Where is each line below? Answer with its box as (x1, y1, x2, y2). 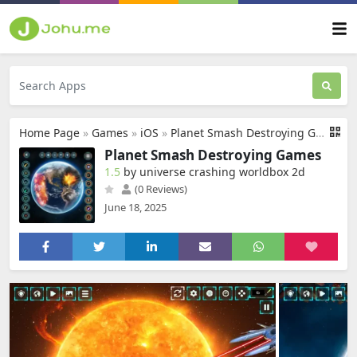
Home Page (19, 125, 80, 140)
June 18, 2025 (104, 200, 167, 214)
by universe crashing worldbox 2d (124, 164, 305, 179)
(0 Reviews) (132, 182, 187, 196)
